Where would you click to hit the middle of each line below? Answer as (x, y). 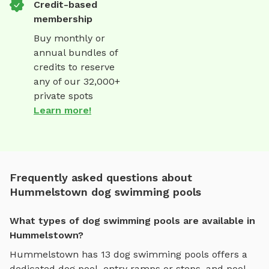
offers (225, 255)
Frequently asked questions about (101, 178)
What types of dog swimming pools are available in (132, 221)
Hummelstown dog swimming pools (105, 192)
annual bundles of (76, 53)
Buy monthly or (69, 38)
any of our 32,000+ (77, 82)
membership (63, 19)
